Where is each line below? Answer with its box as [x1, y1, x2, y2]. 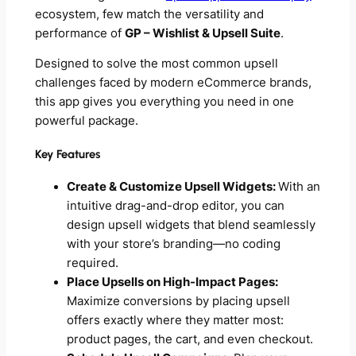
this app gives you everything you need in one [34, 95, 294, 110]
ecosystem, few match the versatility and [34, 6, 264, 21]
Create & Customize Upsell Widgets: [66, 180, 278, 195]
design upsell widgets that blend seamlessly [66, 218, 315, 233]
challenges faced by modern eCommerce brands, [34, 75, 311, 91]
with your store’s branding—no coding [66, 237, 281, 252]
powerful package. [34, 114, 138, 129]
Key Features [34, 146, 100, 161]
